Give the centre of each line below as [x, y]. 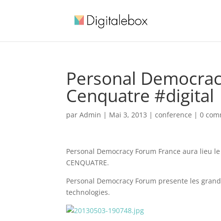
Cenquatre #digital [140, 95]
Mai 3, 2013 [128, 115]
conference [174, 115]
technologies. [88, 192]
